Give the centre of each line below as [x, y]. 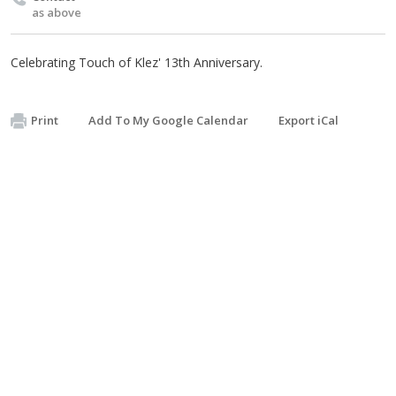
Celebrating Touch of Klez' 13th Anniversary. [137, 62]
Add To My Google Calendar [168, 120]
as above [57, 12]
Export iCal [308, 120]
